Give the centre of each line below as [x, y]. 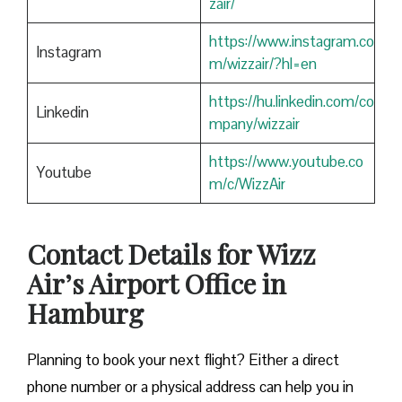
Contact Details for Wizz [171, 254]
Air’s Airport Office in [157, 284]
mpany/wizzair [254, 124]
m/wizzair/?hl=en [262, 64]
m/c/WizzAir [247, 184]
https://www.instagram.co [291, 42]
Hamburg [85, 314]
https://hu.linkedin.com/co [291, 102]
